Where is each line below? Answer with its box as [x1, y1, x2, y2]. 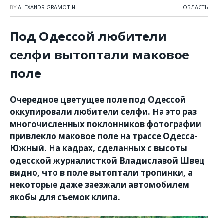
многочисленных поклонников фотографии [10, 118, 201, 129]
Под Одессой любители [10, 27, 167, 45]
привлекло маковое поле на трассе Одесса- [10, 130, 198, 142]
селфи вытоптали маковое [10, 46, 189, 63]
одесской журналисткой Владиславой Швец [10, 154, 205, 166]
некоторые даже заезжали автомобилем [10, 179, 189, 190]
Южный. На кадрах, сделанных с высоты [10, 142, 187, 154]
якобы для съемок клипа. [10, 191, 120, 202]
